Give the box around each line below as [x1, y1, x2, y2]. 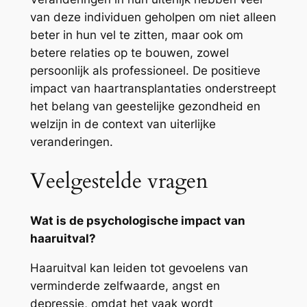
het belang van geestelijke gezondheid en [29, 99, 260, 114]
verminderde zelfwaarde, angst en [29, 278, 220, 293]
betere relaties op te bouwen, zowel [29, 46, 229, 60]
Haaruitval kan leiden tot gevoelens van [29, 260, 248, 275]
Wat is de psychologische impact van [29, 213, 245, 228]
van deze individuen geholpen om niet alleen [29, 10, 276, 25]
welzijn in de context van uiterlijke [29, 117, 216, 132]
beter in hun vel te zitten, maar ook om [29, 28, 243, 42]
